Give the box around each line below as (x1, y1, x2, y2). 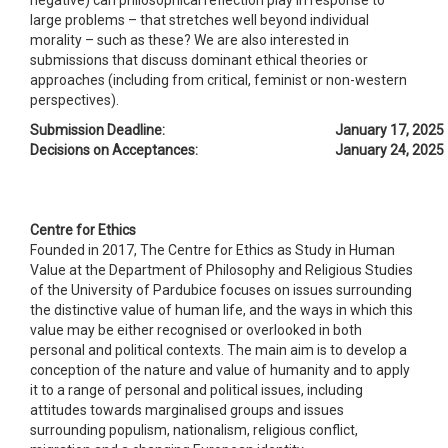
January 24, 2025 (335, 141, 444, 158)
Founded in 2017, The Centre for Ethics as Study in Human (30, 241, 395, 258)
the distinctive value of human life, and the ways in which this (30, 301, 413, 318)
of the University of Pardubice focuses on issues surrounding (30, 281, 412, 298)
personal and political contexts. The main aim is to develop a (30, 341, 407, 358)
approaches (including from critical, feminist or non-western (30, 71, 407, 88)
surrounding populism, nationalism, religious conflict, (30, 421, 358, 438)
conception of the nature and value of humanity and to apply (30, 361, 410, 378)
